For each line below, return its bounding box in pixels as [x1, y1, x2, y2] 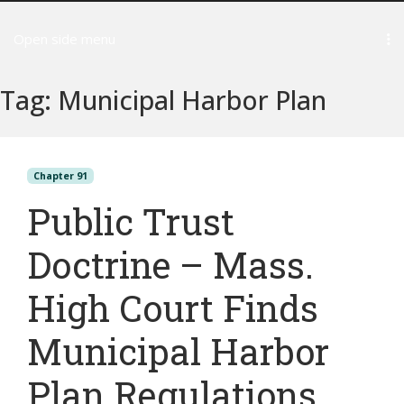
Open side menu [14, 30, 115, 48]
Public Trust [27, 197, 234, 245]
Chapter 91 [32, 170, 87, 182]
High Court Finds [27, 284, 318, 332]
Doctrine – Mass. [27, 241, 314, 289]
